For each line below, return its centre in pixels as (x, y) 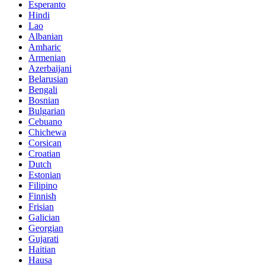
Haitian (42, 249)
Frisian (41, 206)
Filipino (43, 185)
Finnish (42, 196)
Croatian (44, 153)
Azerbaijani (50, 68)
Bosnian (44, 100)
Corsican (45, 143)
